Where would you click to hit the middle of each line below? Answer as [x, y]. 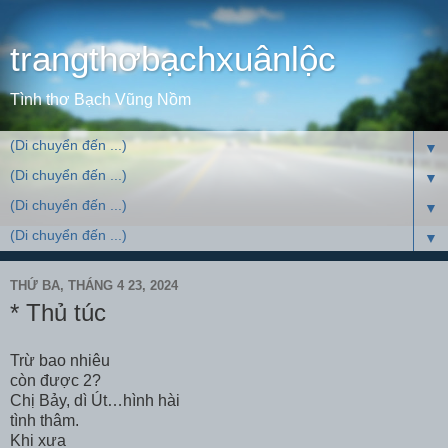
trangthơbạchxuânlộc [173, 59]
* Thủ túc [58, 312]
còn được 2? [55, 380]
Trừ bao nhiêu [60, 360]
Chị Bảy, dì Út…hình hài [95, 400]
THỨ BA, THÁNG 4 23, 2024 [94, 285]
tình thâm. [44, 420]
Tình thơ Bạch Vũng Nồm [100, 99]
